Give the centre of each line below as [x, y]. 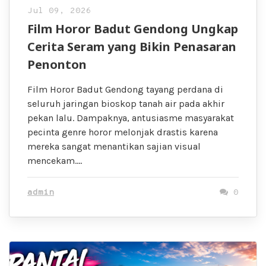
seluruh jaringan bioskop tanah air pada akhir [126, 103]
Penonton [57, 64]
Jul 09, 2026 [59, 11]
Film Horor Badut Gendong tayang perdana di [125, 89]
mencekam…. [55, 160]
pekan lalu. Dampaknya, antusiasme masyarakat [131, 118]
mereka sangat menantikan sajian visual [114, 146]
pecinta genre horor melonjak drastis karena [123, 132]
